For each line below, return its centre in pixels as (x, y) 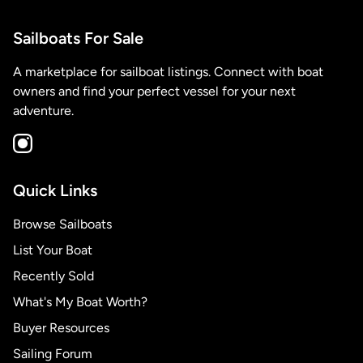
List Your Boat (53, 250)
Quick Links (55, 190)
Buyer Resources (61, 328)
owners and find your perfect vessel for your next (154, 91)
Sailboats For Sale (78, 38)
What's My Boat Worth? (80, 302)
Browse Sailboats (62, 224)
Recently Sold (53, 276)
